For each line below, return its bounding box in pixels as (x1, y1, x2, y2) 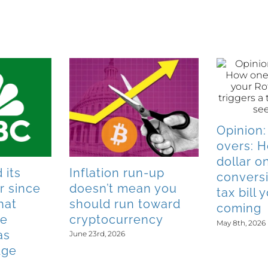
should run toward (69, 196, 181, 211)
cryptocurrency (69, 212, 163, 227)
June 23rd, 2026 (69, 229, 125, 239)
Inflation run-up (69, 165, 165, 180)
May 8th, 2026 (217, 218, 266, 227)
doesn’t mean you (69, 181, 177, 196)
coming (217, 201, 261, 216)
